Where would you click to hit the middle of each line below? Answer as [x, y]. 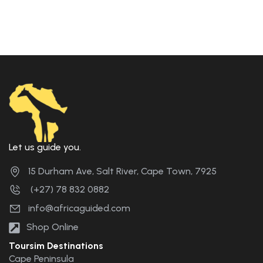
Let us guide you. [45, 147]
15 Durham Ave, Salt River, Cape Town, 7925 [122, 171]
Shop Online [53, 227]
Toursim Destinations [56, 245]
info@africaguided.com [79, 208]
